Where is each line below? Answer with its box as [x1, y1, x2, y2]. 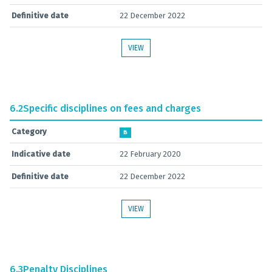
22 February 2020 [120, 149, 181, 158]
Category [12, 127, 47, 136]
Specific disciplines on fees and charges [23, 103, 201, 114]
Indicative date [12, 149, 70, 158]
